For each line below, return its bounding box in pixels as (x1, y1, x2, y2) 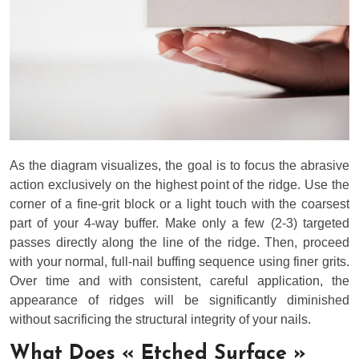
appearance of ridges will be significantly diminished (10, 293, 349, 308)
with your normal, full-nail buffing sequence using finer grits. (10, 255, 349, 269)
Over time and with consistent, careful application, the (10, 274, 349, 288)
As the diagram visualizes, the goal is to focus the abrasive (10, 159, 349, 173)
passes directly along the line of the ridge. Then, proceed (10, 236, 349, 250)
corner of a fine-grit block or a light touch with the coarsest (10, 197, 349, 212)
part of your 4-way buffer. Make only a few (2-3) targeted (10, 216, 349, 231)
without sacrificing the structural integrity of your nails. (10, 313, 311, 327)
